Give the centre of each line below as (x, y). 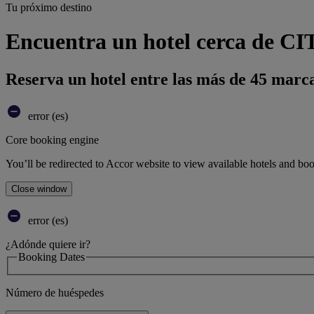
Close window (39, 189)
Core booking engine (52, 139)
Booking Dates (52, 257)
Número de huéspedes (55, 293)
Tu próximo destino (49, 7)
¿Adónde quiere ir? (48, 244)
